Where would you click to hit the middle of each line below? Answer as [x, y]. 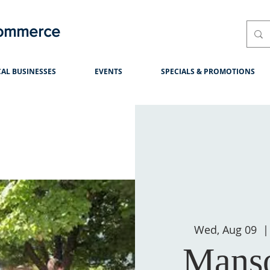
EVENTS [108, 71]
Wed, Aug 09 [226, 230]
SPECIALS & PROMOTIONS [208, 71]
